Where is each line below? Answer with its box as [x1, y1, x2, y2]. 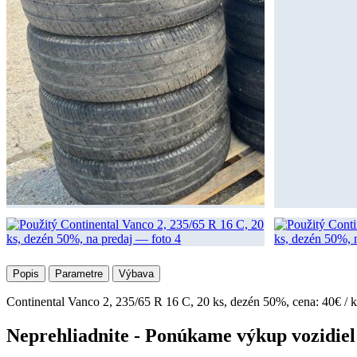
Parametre [55, 268, 103, 280]
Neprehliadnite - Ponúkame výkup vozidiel [6, 325, 355, 347]
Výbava [119, 268, 154, 280]
